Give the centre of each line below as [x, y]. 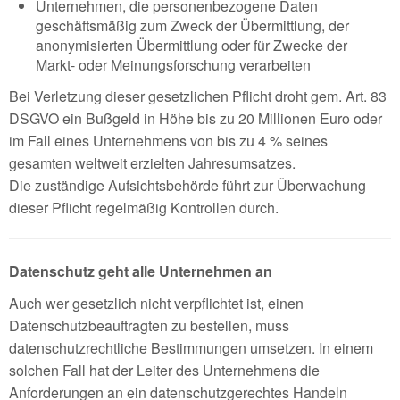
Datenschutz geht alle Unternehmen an [141, 271]
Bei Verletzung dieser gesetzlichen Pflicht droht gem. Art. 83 [198, 96]
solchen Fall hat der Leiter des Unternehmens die [164, 371]
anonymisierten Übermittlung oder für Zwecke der [192, 46]
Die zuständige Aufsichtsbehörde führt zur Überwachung [187, 186]
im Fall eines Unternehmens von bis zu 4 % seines [168, 141]
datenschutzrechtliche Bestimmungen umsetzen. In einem [191, 348]
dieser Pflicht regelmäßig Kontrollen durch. [144, 208]
